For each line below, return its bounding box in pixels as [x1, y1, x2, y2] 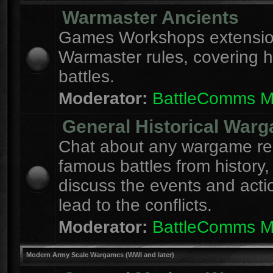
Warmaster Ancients [62, 7, 239, 27]
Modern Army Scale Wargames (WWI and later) [26, 251, 174, 258]
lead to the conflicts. [58, 196, 212, 214]
